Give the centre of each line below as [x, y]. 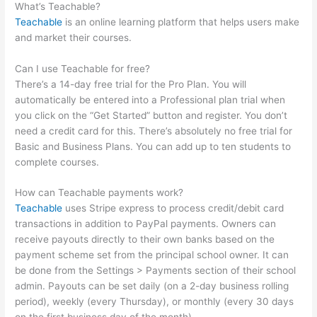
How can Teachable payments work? [99, 193]
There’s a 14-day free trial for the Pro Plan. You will [131, 84]
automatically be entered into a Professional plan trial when [150, 99]
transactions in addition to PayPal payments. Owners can [146, 224]
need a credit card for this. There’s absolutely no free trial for [154, 131]
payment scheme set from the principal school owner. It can [152, 255]
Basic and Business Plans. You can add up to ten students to [153, 146]
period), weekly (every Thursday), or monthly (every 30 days [155, 302]
